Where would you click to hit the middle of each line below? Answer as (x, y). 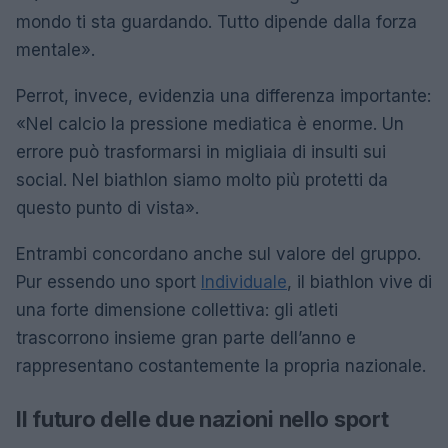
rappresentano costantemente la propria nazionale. (221, 366)
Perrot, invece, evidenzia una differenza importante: (223, 96)
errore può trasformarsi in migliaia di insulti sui (201, 152)
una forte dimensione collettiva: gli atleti (177, 310)
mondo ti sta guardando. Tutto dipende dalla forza (216, 22)
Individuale (244, 282)
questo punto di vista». (107, 208)
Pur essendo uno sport (108, 282)
